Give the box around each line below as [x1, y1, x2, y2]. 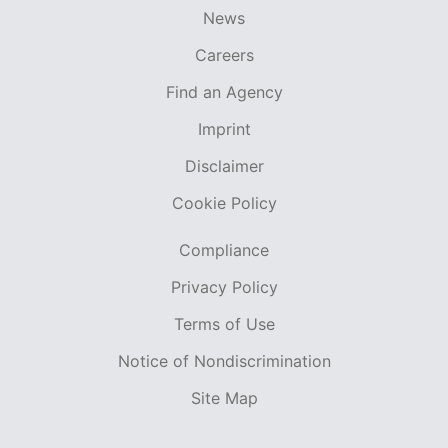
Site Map [190, 388, 258, 409]
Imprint [197, 119, 251, 140]
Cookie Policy [171, 193, 277, 214]
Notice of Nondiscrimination [117, 351, 331, 372]
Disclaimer [184, 156, 264, 177]
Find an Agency [165, 82, 283, 103]
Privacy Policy [170, 277, 278, 298]
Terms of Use [173, 314, 275, 335]
